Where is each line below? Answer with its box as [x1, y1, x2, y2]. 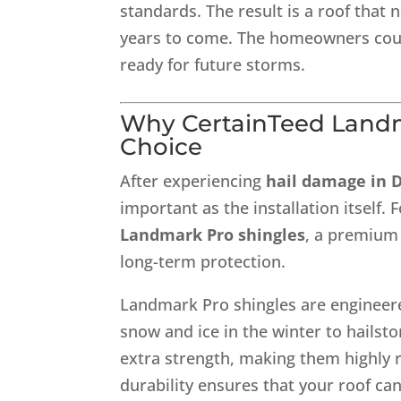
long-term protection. [120, 251, 286, 272]
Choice [120, 132, 203, 161]
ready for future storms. [120, 54, 306, 75]
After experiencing [120, 170, 267, 192]
